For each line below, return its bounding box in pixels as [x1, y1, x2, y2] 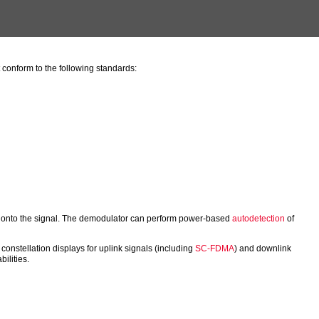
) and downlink [234, 244, 292, 254]
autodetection [232, 214, 286, 224]
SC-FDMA [195, 244, 235, 254]
